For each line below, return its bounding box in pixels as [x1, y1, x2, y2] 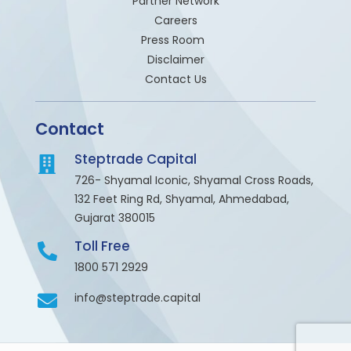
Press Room [140, 32, 211, 49]
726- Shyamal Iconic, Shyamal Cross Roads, [74, 172, 313, 189]
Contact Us [144, 71, 207, 88]
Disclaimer [147, 52, 204, 68]
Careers [154, 13, 197, 29]
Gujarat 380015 [74, 210, 155, 226]
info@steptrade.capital [74, 290, 201, 306]
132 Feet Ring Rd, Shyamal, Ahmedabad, [74, 191, 289, 208]
